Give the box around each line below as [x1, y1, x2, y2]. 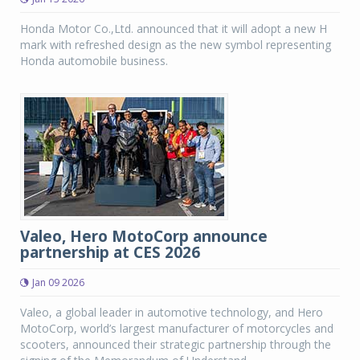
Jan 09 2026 [32, 276, 84, 289]
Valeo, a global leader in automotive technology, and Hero [20, 305, 323, 320]
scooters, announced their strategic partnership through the [20, 337, 331, 352]
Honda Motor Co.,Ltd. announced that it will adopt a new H [20, 21, 327, 36]
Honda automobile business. [20, 53, 168, 68]
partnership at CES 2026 [20, 242, 200, 263]
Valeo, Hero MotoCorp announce [20, 226, 268, 247]
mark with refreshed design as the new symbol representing [20, 37, 331, 52]
